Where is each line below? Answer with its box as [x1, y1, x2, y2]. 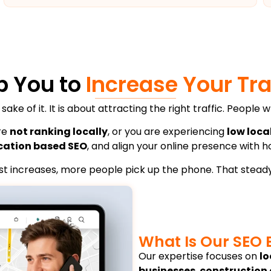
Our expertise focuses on [138, 249, 260, 263]
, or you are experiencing [108, 125, 227, 139]
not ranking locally [10, 125, 108, 139]
